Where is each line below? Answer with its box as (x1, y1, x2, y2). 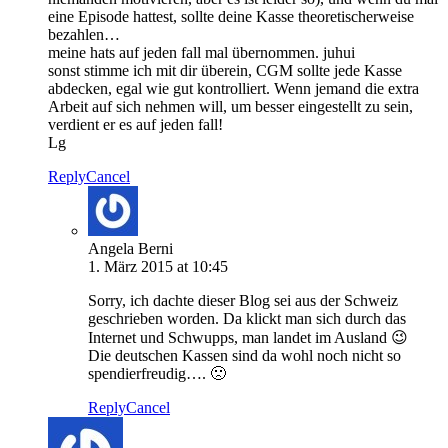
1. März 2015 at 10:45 (88, 258, 228, 276)
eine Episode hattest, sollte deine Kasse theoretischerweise (48, 8, 414, 26)
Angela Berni (88, 240, 173, 258)
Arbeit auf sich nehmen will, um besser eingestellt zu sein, (48, 98, 413, 116)
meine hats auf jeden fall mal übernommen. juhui (48, 44, 355, 62)
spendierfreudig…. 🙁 (88, 365, 226, 383)
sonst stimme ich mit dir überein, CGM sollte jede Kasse (48, 62, 402, 80)
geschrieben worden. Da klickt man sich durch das (88, 310, 406, 328)
